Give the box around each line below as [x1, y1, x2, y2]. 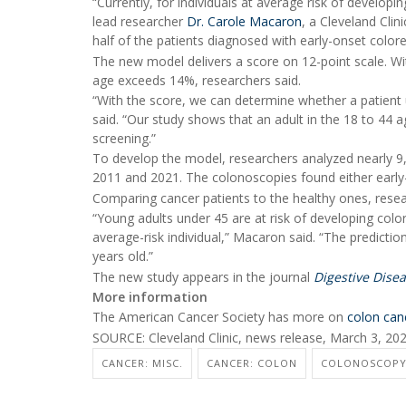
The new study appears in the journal [92, 267, 314, 285]
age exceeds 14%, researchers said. [92, 71, 301, 89]
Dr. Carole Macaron [187, 13, 302, 31]
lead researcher [92, 13, 187, 31]
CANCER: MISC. [101, 356, 183, 371]
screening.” [92, 130, 156, 148]
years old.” [92, 247, 153, 266]
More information [92, 288, 208, 306]
